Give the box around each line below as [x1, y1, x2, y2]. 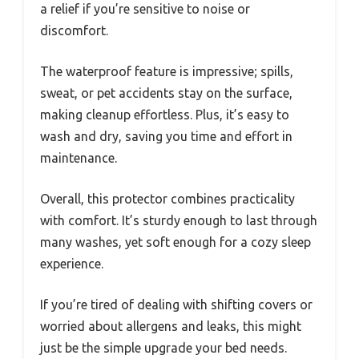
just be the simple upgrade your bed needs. [40, 341, 287, 356]
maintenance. [40, 151, 117, 166]
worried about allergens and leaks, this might [40, 319, 301, 334]
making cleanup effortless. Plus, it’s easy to [40, 107, 289, 123]
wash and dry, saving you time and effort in [40, 129, 292, 144]
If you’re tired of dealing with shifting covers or [40, 297, 313, 313]
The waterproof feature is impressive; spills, [40, 64, 293, 79]
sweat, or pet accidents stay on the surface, [40, 86, 292, 101]
